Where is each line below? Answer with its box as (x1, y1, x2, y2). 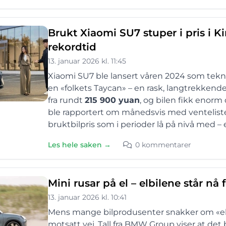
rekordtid (48, 41, 96, 53)
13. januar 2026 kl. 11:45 (48, 56, 126, 66)
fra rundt (48, 95, 85, 105)
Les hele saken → (48, 140, 111, 149)
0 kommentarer (135, 140, 191, 149)
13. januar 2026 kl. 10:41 (48, 193, 127, 202)
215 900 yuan (85, 95, 140, 105)
